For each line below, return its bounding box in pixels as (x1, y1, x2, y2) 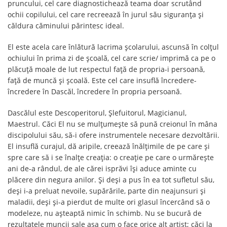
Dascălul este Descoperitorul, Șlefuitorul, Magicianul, (8, 108, 186, 118)
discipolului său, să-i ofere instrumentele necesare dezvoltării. (8, 130, 219, 140)
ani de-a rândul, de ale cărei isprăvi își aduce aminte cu (8, 164, 197, 173)
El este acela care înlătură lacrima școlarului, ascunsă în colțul (8, 42, 219, 52)
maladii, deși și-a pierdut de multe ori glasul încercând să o (8, 197, 210, 207)
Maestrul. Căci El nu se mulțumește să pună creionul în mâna (8, 119, 217, 129)
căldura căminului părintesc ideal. (8, 21, 124, 30)
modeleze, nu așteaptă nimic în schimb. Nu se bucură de (8, 208, 202, 218)
